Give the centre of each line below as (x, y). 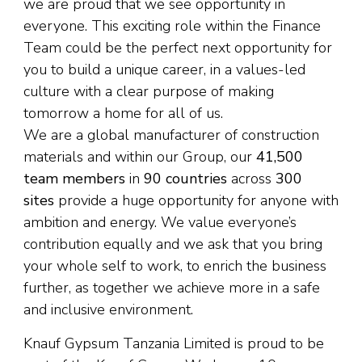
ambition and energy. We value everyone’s (160, 222)
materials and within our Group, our (140, 157)
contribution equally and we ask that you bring (173, 244)
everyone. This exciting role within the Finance (172, 26)
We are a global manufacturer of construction (171, 135)
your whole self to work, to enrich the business (175, 266)
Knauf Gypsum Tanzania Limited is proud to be (174, 343)
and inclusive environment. (108, 309)
